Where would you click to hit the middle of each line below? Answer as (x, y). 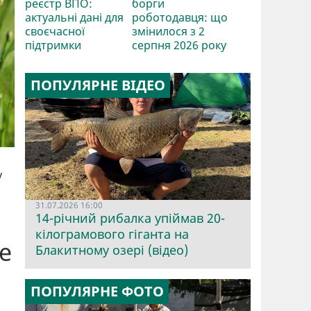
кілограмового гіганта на (112, 234)
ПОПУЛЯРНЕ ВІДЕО (98, 85)
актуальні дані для (74, 17)
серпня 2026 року (179, 45)
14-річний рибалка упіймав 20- (130, 218)
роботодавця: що (180, 17)
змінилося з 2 (169, 31)
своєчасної (55, 31)
